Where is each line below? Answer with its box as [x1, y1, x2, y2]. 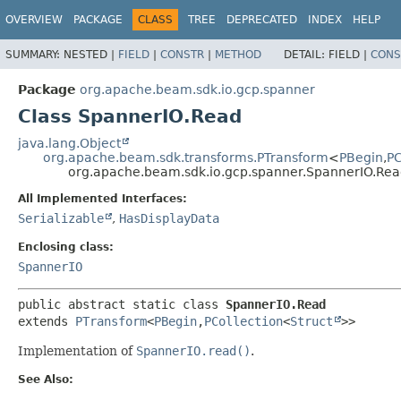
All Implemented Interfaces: [18, 192, 187, 205]
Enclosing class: [18, 240, 114, 253]
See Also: [18, 372, 73, 386]
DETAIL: [284, 47, 328, 61]
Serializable [18, 210, 104, 226]
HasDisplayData [119, 210, 219, 226]
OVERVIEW [5, 13, 63, 26]
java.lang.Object [18, 135, 121, 150]
